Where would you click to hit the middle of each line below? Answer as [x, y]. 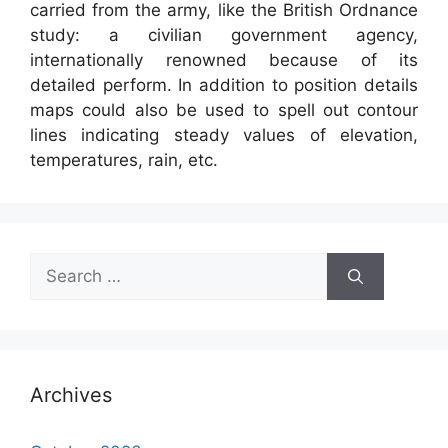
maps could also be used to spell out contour [224, 110]
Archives [71, 395]
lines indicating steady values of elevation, [224, 135]
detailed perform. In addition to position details [224, 85]
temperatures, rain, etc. [124, 160]
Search [57, 264]
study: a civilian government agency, [224, 35]
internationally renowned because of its [224, 60]
